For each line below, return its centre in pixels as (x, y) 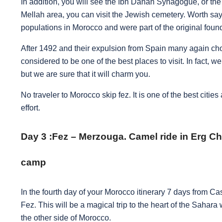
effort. (30, 108)
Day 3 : (36, 137)
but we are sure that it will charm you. (86, 74)
